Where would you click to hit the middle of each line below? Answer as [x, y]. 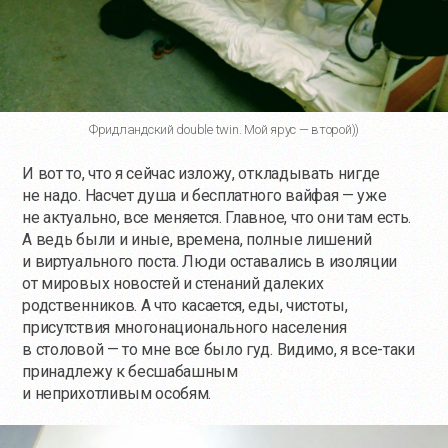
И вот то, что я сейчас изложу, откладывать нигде [201, 173]
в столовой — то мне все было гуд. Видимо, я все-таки [218, 349]
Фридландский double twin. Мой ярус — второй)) [224, 129]
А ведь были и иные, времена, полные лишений [197, 239]
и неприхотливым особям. [117, 393]
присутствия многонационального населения [184, 327]
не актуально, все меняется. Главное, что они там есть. [217, 217]
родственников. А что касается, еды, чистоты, [185, 305]
